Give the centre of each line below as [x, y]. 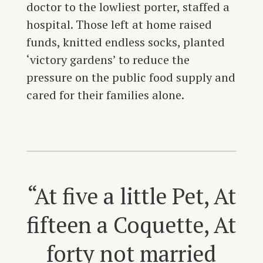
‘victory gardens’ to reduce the [108, 60]
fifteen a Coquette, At [131, 225]
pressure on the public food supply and [131, 77]
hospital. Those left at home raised [119, 25]
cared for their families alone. [105, 95]
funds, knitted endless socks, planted [125, 42]
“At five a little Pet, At [131, 196]
